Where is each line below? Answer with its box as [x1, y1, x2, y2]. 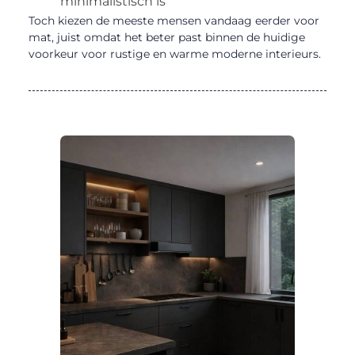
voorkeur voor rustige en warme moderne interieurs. [28, 46, 321, 61]
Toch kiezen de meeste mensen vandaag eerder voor [28, 13, 319, 28]
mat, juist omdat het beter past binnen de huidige [28, 29, 305, 44]
